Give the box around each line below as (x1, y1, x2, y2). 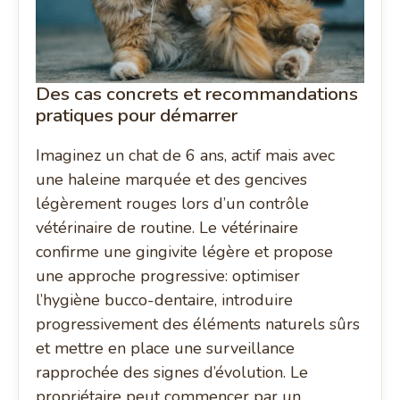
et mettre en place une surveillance (36, 337, 296, 360)
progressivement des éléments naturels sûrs (36, 313, 361, 336)
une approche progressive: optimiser (36, 265, 301, 287)
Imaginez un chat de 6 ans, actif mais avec (36, 145, 336, 167)
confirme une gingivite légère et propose (36, 241, 334, 263)
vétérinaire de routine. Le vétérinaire (36, 217, 299, 239)
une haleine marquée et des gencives (36, 169, 308, 191)
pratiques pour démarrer (36, 103, 238, 129)
